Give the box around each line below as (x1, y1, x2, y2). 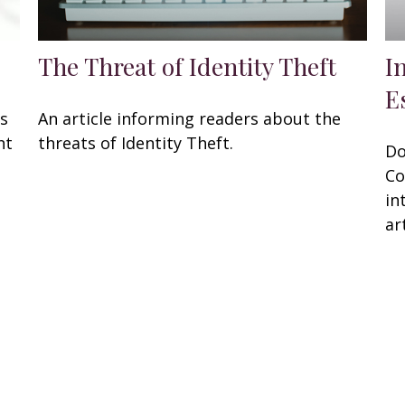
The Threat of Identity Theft (38, 50, 337, 83)
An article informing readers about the (38, 108, 342, 130)
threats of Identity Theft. (38, 132, 234, 155)
